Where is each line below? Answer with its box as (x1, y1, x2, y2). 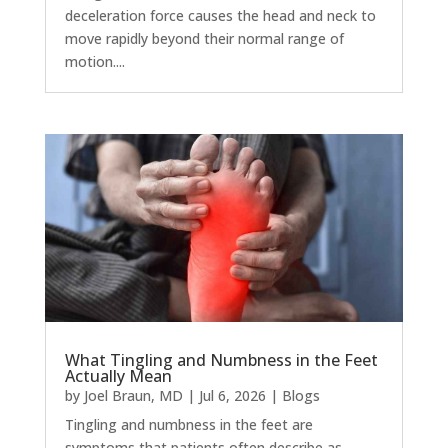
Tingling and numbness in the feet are (64, 414, 313, 434)
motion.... (64, 51, 125, 71)
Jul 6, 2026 (198, 385, 266, 405)
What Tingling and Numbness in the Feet (64, 348, 378, 371)
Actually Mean (64, 364, 172, 387)
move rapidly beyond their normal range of (64, 28, 344, 48)
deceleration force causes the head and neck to (64, 5, 376, 25)
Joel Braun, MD (83, 385, 183, 405)
